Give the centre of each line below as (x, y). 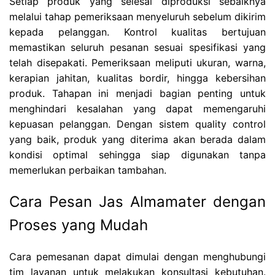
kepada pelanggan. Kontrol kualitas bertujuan (137, 32)
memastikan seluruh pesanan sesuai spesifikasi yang (137, 48)
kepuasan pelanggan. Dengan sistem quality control (137, 124)
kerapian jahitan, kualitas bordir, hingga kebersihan (137, 78)
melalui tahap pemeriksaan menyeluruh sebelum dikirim (137, 17)
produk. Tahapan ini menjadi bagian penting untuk (137, 94)
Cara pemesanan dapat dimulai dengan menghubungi (137, 257)
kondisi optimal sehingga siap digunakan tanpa (137, 155)
